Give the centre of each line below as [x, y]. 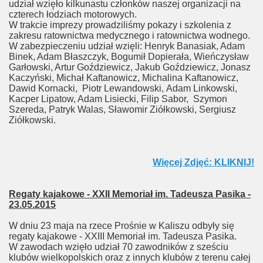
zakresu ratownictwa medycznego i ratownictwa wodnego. [129, 36]
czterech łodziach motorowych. [73, 14]
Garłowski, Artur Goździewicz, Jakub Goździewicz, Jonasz [130, 67]
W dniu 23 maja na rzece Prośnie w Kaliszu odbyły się [122, 226]
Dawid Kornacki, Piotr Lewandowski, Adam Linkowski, [123, 88]
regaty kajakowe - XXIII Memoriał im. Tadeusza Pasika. [123, 236]
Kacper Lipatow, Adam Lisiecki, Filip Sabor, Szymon [118, 99]
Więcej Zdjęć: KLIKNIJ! [203, 162]
